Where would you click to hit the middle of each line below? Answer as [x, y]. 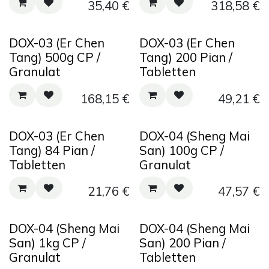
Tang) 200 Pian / [186, 57]
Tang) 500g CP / [55, 57]
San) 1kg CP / [47, 243]
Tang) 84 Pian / [52, 150]
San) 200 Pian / [182, 243]
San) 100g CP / [181, 150]
